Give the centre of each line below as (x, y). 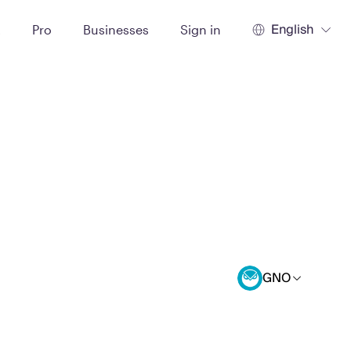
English (292, 29)
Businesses (116, 29)
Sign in (201, 29)
